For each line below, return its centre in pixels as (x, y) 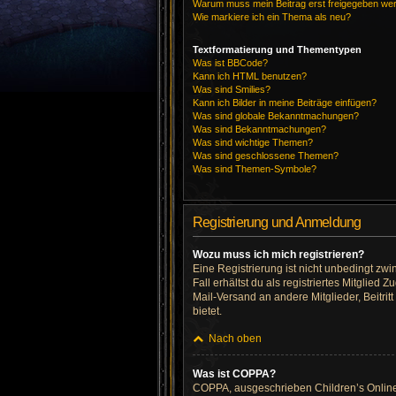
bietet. (207, 311)
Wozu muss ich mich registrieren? (278, 255)
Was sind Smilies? (232, 89)
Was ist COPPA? (234, 374)
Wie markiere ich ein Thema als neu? (272, 17)
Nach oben (235, 339)
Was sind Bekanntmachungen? (259, 129)
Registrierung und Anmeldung (277, 222)
